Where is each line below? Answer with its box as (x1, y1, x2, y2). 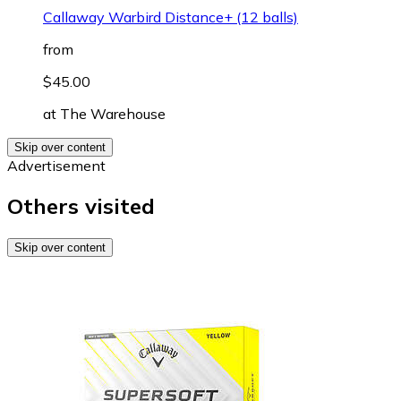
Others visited (7, 192, 155, 219)
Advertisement (7, 156, 106, 175)
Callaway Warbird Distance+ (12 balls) (43, 7, 298, 26)
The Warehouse (60, 104, 166, 123)
